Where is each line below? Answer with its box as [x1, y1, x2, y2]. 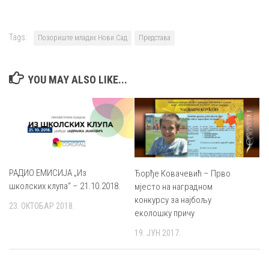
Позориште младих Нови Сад [38, 34, 127, 43]
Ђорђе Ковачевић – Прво [134, 168, 231, 179]
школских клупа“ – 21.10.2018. [9, 181, 121, 192]
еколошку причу [134, 207, 195, 219]
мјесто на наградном [134, 181, 213, 192]
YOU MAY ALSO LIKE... [27, 73, 127, 86]
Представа [139, 34, 171, 43]
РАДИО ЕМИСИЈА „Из [9, 168, 86, 179]
